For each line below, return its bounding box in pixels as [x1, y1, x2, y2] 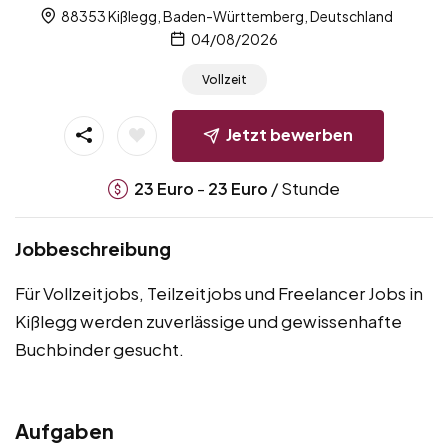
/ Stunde [268, 176, 340, 199]
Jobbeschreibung [15, 236, 171, 260]
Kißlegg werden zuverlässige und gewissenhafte [15, 309, 402, 332]
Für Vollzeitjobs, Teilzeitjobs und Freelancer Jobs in [15, 281, 423, 304]
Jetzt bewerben [226, 123, 353, 145]
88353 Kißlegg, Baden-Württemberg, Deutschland [59, 6, 393, 25]
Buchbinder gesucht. [15, 337, 184, 360]
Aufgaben [15, 417, 114, 443]
